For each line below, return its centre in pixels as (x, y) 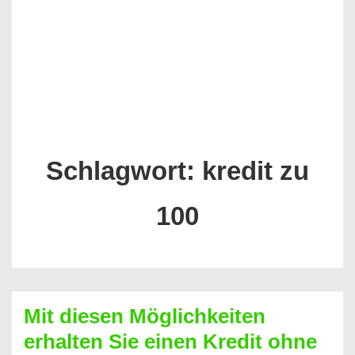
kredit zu (256, 171)
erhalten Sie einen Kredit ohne (170, 342)
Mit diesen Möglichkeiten (145, 316)
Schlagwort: (124, 171)
